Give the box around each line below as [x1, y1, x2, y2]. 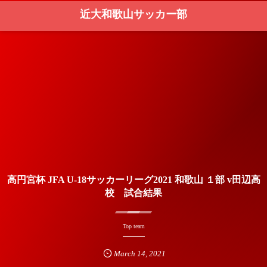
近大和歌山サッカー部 [80, 8, 187, 20]
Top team [122, 222, 145, 229]
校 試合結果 [105, 187, 162, 198]
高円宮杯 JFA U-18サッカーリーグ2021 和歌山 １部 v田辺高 [7, 174, 260, 185]
